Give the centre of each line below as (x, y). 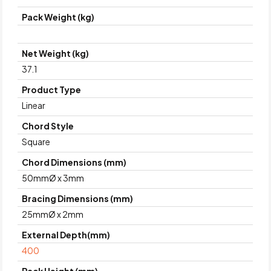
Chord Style (48, 126)
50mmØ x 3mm (53, 178)
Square (36, 142)
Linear (34, 106)
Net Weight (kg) (56, 54)
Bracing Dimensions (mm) (78, 199)
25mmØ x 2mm (53, 214)
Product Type (52, 90)
